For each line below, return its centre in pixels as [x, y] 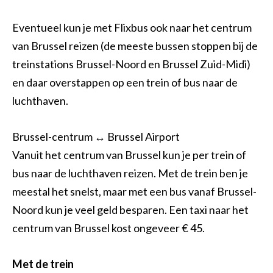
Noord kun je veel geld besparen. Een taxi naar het [130, 209]
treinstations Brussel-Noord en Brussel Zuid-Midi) [131, 64]
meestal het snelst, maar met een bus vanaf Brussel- [134, 191]
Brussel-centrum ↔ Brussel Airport [96, 136]
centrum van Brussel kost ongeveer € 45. [108, 228]
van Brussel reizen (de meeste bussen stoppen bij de [135, 46]
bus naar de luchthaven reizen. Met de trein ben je [130, 173]
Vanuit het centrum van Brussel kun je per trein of [129, 154]
